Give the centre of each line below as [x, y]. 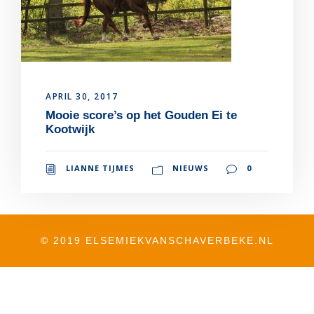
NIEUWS [191, 168]
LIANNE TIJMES [100, 168]
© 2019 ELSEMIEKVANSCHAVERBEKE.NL [157, 241]
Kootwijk [70, 130]
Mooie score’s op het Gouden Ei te [141, 116]
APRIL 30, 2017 [82, 97]
